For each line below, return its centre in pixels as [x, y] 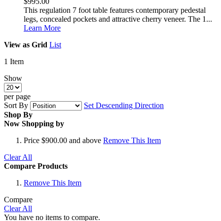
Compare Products [36, 166]
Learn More [42, 28]
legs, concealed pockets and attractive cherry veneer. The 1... [118, 19]
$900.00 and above [71, 140]
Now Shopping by [34, 123]
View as [17, 44]
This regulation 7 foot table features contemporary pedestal [115, 10]
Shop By [18, 114]
